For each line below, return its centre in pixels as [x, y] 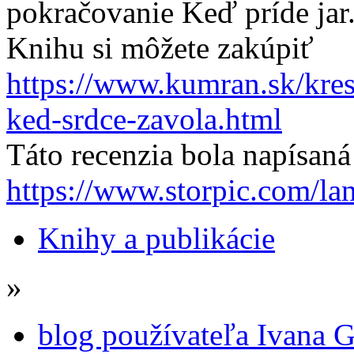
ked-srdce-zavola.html [144, 119]
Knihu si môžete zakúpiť [160, 47]
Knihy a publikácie [156, 238]
